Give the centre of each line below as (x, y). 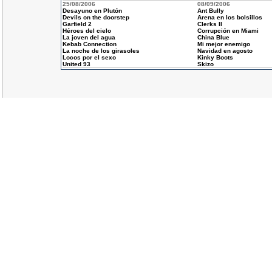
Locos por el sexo (89, 57)
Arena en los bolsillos (229, 17)
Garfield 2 (77, 24)
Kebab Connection (89, 44)
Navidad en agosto (225, 51)
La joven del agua (89, 37)
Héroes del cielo (87, 31)
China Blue (213, 37)
